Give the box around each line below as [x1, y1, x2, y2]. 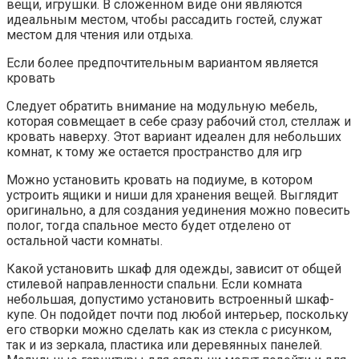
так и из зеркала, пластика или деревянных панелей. [6, 337, 322, 353]
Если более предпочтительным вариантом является [6, 55, 318, 71]
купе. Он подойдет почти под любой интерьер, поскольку [6, 307, 349, 323]
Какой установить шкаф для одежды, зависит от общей [6, 261, 341, 277]
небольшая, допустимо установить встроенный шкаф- [6, 292, 334, 308]
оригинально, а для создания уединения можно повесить [6, 203, 350, 219]
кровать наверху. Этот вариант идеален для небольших [6, 129, 341, 145]
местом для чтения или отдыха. [6, 27, 193, 43]
